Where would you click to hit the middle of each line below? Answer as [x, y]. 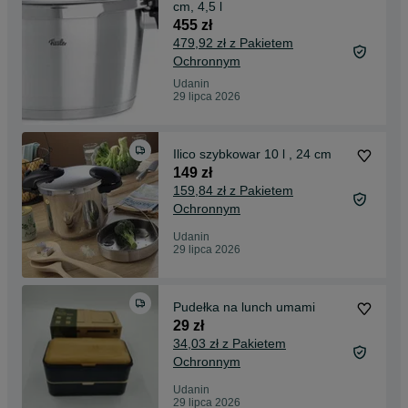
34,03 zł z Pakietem [229, 344]
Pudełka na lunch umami [244, 307]
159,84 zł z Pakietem [233, 191]
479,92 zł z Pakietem [233, 43]
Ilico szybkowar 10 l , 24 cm [252, 154]
